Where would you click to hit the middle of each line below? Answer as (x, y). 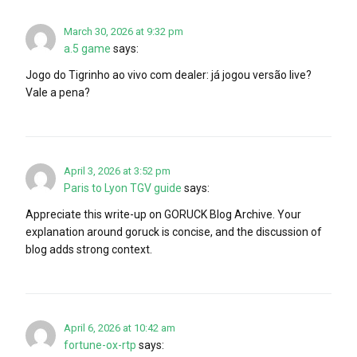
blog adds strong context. (89, 249)
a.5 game (87, 48)
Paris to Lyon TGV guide (123, 188)
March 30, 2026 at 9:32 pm (124, 31)
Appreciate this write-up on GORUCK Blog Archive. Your (163, 214)
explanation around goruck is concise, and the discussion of (174, 231)
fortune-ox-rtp (100, 345)
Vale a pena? (58, 92)
